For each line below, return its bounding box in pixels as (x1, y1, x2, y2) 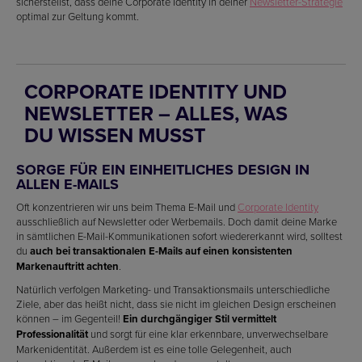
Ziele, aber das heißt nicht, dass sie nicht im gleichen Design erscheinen (16, 297, 336, 311)
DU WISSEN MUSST (24, 120, 206, 149)
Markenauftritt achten (16, 259, 119, 274)
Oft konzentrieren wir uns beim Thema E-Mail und (16, 200, 238, 214)
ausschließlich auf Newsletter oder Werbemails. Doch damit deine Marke (16, 214, 337, 229)
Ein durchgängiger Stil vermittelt (123, 311, 276, 326)
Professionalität (16, 326, 88, 342)
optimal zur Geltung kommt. (16, 9, 139, 23)
